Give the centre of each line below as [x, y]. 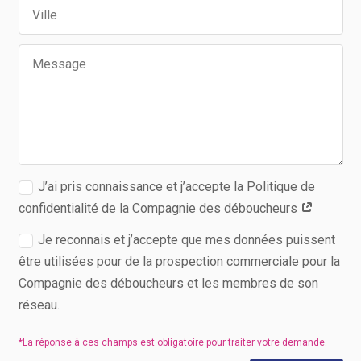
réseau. [39, 305]
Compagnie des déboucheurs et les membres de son [168, 284]
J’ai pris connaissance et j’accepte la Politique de [176, 186]
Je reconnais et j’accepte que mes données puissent [186, 240]
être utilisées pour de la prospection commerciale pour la [179, 262]
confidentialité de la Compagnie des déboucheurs [159, 208]
